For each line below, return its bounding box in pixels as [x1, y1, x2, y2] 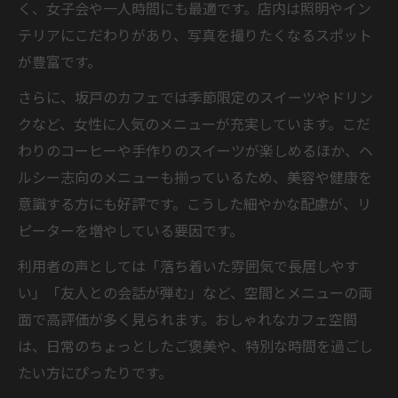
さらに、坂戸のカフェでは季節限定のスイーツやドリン [18, 85, 373, 107]
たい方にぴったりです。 [18, 361, 172, 383]
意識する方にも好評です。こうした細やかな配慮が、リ [18, 192, 371, 214]
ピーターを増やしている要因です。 [18, 219, 243, 241]
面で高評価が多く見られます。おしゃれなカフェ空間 [18, 307, 357, 330]
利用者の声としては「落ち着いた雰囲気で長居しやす [18, 254, 359, 276]
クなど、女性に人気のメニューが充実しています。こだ [18, 112, 370, 134]
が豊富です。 [18, 50, 101, 72]
